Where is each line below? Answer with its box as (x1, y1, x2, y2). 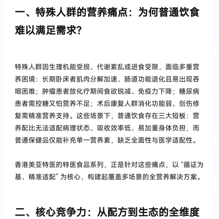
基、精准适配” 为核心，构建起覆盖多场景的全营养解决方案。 (15, 172, 204, 181)
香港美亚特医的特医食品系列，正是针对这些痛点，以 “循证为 (15, 159, 204, 169)
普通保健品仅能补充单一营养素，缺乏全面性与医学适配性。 (15, 135, 199, 145)
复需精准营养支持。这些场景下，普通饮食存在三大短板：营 (15, 110, 199, 120)
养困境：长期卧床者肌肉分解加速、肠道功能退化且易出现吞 (15, 74, 199, 84)
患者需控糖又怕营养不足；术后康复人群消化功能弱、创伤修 (15, 98, 199, 108)
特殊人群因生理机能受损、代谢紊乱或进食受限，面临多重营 (15, 62, 199, 71)
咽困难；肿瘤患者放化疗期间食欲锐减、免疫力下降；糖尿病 (15, 86, 199, 96)
